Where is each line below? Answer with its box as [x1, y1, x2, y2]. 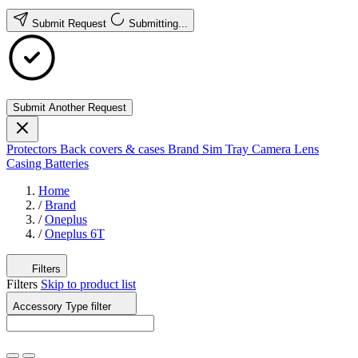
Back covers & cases [60, 142, 168, 156]
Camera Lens [252, 142, 319, 156]
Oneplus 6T [45, 227, 105, 241]
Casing [6, 157, 45, 170]
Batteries [45, 157, 89, 170]
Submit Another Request [13, 101, 126, 113]
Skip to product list [41, 277, 136, 291]
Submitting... [129, 18, 188, 30]
